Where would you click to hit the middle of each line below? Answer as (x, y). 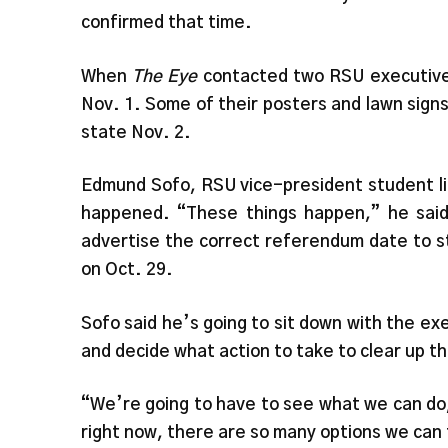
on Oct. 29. (126, 270)
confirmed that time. (166, 23)
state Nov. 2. (135, 132)
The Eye (165, 76)
